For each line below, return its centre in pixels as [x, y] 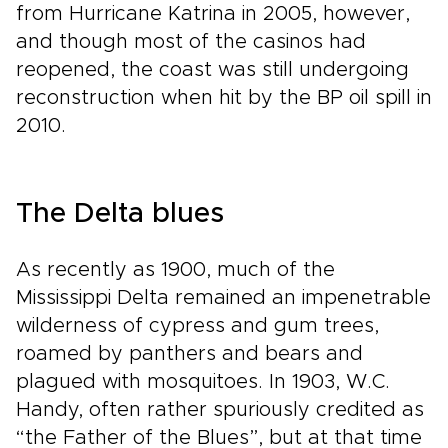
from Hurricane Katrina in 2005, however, [213, 14]
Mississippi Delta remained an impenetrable [223, 298]
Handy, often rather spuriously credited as [220, 410]
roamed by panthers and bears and [189, 354]
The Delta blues [120, 214]
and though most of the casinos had [191, 42]
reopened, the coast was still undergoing [212, 70]
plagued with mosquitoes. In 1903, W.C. [203, 382]
